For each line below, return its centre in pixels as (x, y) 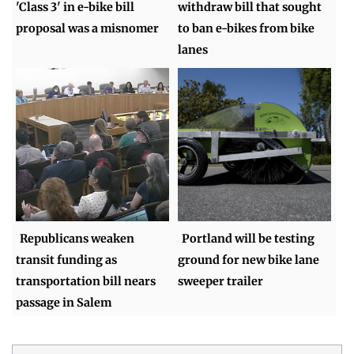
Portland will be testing (249, 238)
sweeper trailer (221, 281)
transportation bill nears (86, 281)
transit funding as (67, 260)
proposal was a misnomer (88, 28)
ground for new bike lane (249, 260)
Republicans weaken (77, 238)
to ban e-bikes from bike (247, 28)
